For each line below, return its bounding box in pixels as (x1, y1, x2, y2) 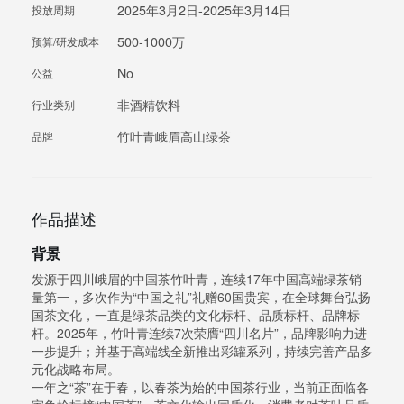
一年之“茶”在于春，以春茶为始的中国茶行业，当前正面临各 (32, 378, 369, 397)
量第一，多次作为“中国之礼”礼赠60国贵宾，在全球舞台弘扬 (32, 288, 371, 307)
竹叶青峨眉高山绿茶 (117, 127, 231, 146)
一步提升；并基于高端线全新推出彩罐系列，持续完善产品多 (32, 342, 372, 361)
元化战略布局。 (32, 360, 120, 379)
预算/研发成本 (32, 33, 99, 50)
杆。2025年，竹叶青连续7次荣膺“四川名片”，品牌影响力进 (32, 324, 367, 343)
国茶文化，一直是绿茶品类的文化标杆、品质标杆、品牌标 (32, 306, 360, 325)
